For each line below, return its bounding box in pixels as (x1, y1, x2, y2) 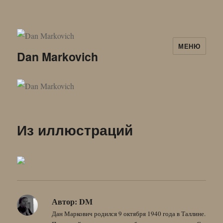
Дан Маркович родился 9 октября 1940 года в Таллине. (52, 209, 206, 218)
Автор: (52, 195, 78, 207)
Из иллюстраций (17, 119, 133, 140)
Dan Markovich (17, 48, 99, 65)
